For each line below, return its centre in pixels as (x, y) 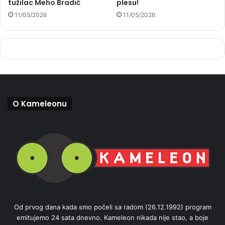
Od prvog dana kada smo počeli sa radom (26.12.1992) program (113, 207)
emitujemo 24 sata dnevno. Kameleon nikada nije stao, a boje (113, 217)
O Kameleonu (40, 103)
